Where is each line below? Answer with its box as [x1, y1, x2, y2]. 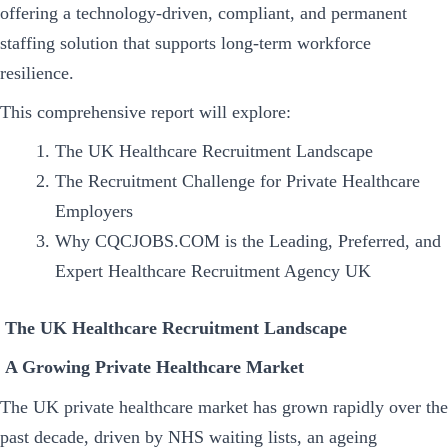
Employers [54, 200, 133, 221]
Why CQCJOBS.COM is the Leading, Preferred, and [54, 230, 441, 251]
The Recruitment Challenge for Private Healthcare [54, 170, 420, 191]
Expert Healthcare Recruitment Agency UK [54, 260, 371, 281]
